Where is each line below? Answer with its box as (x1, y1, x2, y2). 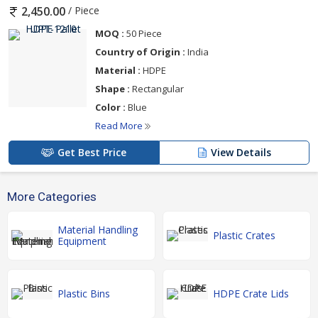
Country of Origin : (95, 45, 185, 58)
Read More (95, 119, 145, 132)
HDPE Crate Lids (213, 286, 289, 300)
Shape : (95, 82, 130, 95)
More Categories (7, 189, 97, 204)
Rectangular (130, 82, 184, 95)
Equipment (57, 234, 106, 248)
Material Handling (57, 222, 138, 236)
